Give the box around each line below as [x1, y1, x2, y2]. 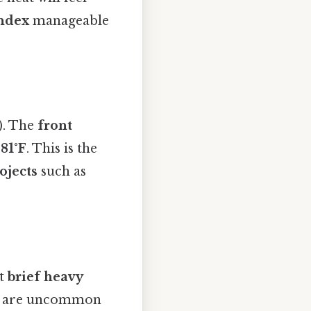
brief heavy [8, 269, 83, 285]
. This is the [26, 141, 97, 157]
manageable [29, 12, 109, 28]
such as [37, 164, 86, 180]
